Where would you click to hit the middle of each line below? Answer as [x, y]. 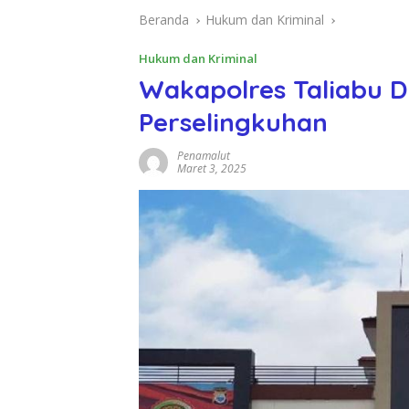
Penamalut [204, 156]
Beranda [164, 20]
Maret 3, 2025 [212, 169]
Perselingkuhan [233, 122]
